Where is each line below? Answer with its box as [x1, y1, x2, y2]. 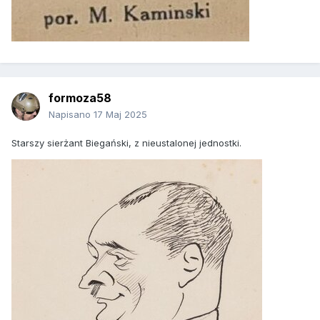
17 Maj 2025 [94, 109, 147, 121]
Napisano [49, 109, 94, 121]
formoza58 [49, 91, 111, 106]
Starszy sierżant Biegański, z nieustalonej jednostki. [11, 137, 241, 149]
